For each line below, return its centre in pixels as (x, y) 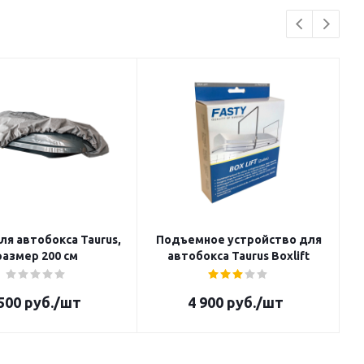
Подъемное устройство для (238, 240)
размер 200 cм (59, 256)
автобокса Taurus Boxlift (238, 256)
